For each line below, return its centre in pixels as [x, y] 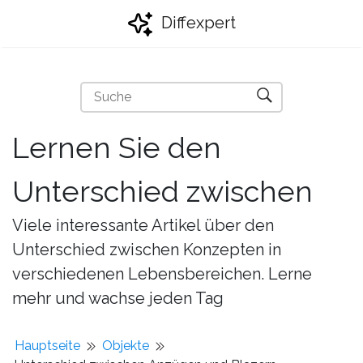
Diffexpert [196, 23]
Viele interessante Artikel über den [143, 225]
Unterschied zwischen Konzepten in [147, 250]
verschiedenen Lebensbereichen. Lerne [162, 274]
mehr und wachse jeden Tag [118, 298]
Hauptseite [47, 346]
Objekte [126, 346]
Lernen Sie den [117, 147]
